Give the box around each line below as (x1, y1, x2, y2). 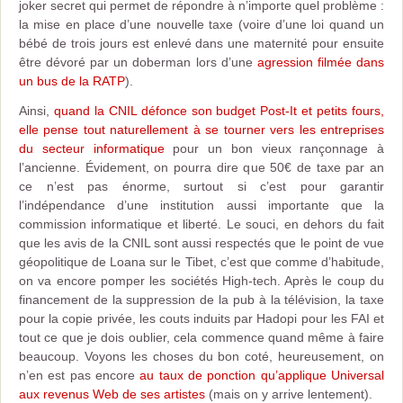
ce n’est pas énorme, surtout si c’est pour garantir (19, 179, 384, 193)
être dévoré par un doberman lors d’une (19, 55, 257, 69)
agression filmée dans (256, 55, 385, 69)
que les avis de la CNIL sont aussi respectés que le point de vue (19, 236, 384, 250)
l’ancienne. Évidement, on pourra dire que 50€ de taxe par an (19, 160, 384, 175)
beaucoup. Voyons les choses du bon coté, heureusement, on (19, 349, 384, 363)
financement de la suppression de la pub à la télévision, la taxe (19, 292, 384, 307)
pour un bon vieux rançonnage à (164, 141, 384, 156)
